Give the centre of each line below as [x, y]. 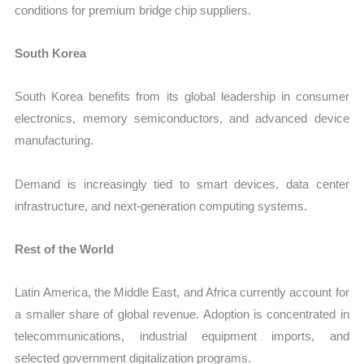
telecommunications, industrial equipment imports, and [182, 336]
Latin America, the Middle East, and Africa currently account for [182, 292]
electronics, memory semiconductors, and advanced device [182, 119]
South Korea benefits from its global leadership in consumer [182, 97]
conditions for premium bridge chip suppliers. [133, 10]
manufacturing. [54, 141]
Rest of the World [65, 249]
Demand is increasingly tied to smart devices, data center [182, 184]
